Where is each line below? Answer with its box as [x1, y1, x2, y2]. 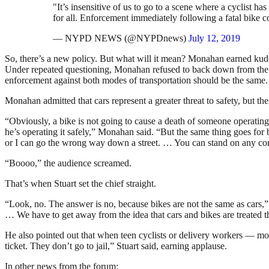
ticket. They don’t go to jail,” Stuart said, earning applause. [5, 241, 227, 252]
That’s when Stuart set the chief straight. [5, 178, 156, 189]
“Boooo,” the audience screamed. [5, 158, 131, 169]
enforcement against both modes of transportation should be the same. [5, 75, 268, 86]
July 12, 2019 [189, 33, 240, 44]
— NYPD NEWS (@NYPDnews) [53, 33, 189, 44]
